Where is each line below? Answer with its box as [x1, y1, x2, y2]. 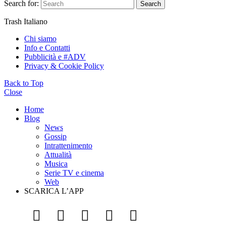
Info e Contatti [24, 43, 70, 52]
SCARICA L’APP [24, 186, 84, 195]
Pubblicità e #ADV [24, 52, 86, 61]
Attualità [44, 150, 72, 159]
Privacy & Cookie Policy [24, 61, 104, 70]
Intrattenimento [44, 141, 92, 150]
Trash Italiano [4, 17, 47, 26]
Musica [44, 159, 68, 168]
